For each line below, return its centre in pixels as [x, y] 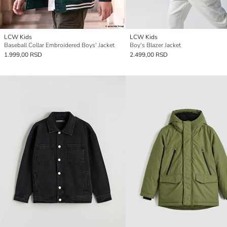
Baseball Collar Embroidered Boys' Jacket [59, 45]
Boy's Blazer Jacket [155, 45]
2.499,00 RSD [149, 54]
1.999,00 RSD [23, 54]
